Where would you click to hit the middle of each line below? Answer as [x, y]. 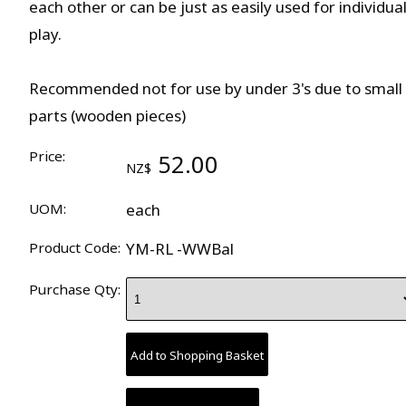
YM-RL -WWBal [179, 248]
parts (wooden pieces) [107, 116]
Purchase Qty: [75, 290]
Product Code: [75, 247]
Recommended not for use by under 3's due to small [216, 88]
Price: [47, 156]
